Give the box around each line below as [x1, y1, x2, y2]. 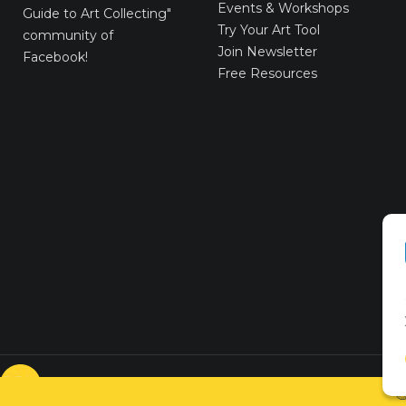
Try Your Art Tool [217, 21, 321, 38]
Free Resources [217, 64, 318, 82]
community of [23, 26, 113, 43]
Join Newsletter [217, 43, 318, 60]
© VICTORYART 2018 [59, 375, 196, 392]
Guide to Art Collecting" [23, 5, 171, 22]
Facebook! [23, 48, 88, 65]
